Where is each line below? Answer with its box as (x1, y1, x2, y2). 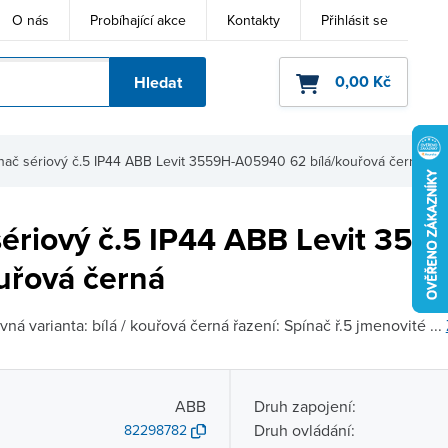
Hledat (133, 71, 182, 94)
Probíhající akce (90, 9, 186, 30)
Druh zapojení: (253, 395, 356, 417)
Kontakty (227, 9, 280, 30)
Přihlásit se (321, 9, 388, 30)
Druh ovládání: (253, 419, 355, 441)
